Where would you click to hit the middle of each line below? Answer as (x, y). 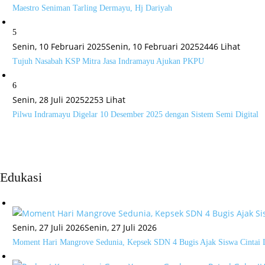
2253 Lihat (105, 100)
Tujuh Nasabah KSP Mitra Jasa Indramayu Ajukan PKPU (109, 61)
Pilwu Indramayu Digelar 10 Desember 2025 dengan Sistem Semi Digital (137, 114)
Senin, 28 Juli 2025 (49, 100)
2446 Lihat (220, 46)
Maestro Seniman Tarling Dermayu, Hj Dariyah (92, 8)
